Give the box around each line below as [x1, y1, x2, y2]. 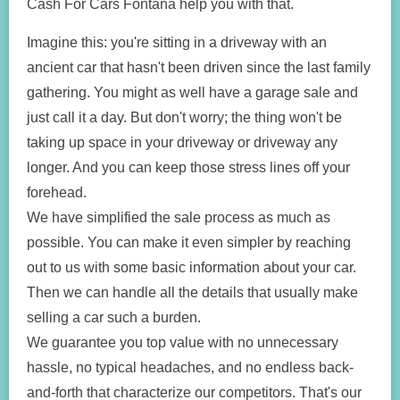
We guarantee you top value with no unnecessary [27, 334, 338, 350]
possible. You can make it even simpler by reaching [27, 234, 351, 250]
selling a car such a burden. [27, 309, 201, 325]
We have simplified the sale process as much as [27, 209, 330, 225]
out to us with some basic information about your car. [27, 259, 356, 275]
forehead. [27, 184, 87, 200]
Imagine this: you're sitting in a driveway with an [27, 34, 327, 50]
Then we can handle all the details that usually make [27, 284, 358, 300]
